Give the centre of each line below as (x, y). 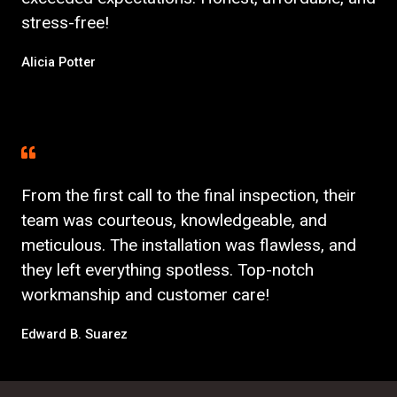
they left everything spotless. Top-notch (167, 269)
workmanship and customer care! (145, 294)
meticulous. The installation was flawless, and (189, 245)
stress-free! (65, 22)
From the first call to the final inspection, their (189, 195)
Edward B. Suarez (74, 334)
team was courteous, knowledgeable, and (174, 220)
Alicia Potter (58, 62)
